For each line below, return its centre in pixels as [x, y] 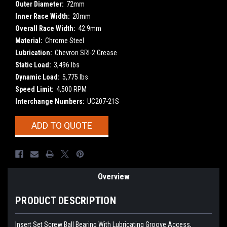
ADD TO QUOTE [62, 125]
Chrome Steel [64, 40]
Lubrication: [34, 52]
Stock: [25, 131]
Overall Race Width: [45, 28]
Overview [113, 176]
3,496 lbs [66, 65]
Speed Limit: [34, 89]
